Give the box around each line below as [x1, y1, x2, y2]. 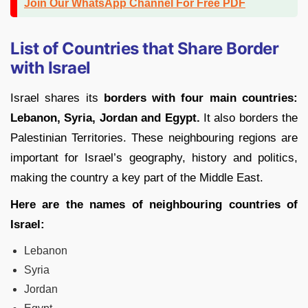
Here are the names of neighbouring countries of [10, 198, 298, 212]
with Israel [10, 58, 91, 78]
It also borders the [199, 111, 298, 125]
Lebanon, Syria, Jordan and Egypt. [10, 111, 200, 125]
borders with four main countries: [103, 91, 298, 105]
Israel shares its [10, 91, 104, 105]
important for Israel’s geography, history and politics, [10, 151, 298, 165]
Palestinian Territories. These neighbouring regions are [10, 131, 298, 145]
